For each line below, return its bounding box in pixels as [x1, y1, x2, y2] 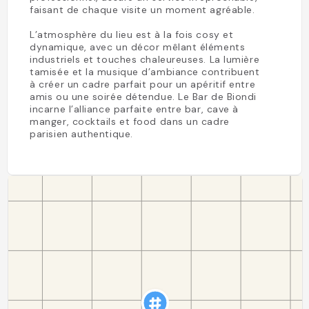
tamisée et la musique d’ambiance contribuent [30, 66, 260, 78]
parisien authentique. [30, 128, 133, 140]
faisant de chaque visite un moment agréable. [30, 3, 255, 16]
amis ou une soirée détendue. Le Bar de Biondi [30, 90, 257, 103]
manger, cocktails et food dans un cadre [30, 115, 230, 128]
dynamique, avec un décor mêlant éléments [30, 41, 246, 53]
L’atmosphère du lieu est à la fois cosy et [30, 28, 234, 41]
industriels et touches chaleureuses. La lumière [30, 53, 260, 66]
